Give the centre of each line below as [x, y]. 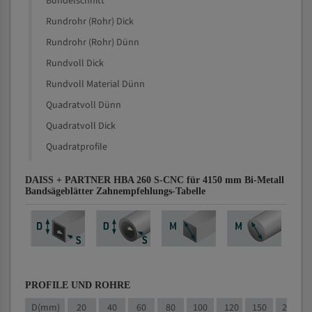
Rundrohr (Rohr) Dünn [93, 42]
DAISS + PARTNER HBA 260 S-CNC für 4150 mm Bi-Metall [155, 180]
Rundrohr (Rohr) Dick [90, 22]
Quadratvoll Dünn [84, 105]
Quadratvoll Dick [81, 126]
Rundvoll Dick [75, 63]
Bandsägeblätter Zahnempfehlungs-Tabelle [115, 191]
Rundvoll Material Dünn [95, 84]
